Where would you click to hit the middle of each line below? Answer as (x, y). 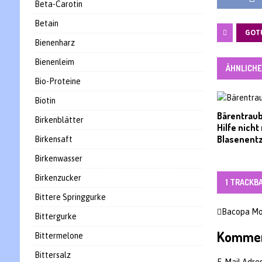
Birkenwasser (58, 158)
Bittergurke (55, 216)
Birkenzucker (58, 178)
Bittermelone (58, 236)
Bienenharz (54, 43)
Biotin (45, 101)
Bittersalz (52, 255)
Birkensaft (53, 139)
